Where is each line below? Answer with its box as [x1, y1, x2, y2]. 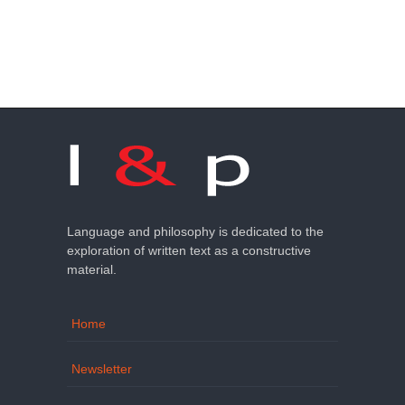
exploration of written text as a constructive [67, 243, 311, 259]
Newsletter [71, 362, 132, 377]
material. [67, 262, 117, 278]
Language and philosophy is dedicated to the [67, 224, 324, 240]
